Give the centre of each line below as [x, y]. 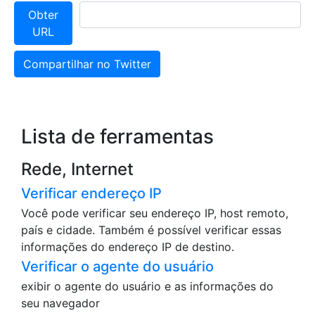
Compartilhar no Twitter [87, 64]
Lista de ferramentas [117, 137]
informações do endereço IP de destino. [128, 247]
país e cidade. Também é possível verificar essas [151, 230]
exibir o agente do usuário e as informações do [147, 287]
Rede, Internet [77, 169]
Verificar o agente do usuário [117, 267]
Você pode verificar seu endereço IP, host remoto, [155, 213]
